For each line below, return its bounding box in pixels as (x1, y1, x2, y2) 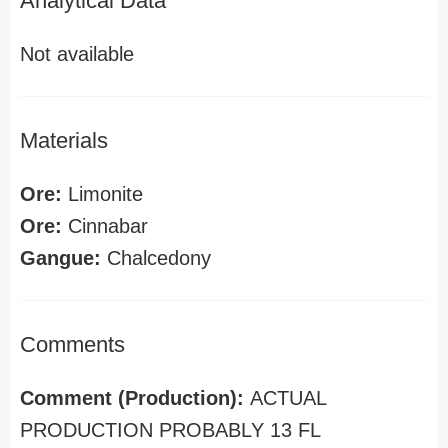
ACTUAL (250, 387, 326, 409)
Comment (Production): (20, 387, 250, 409)
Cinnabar (62, 215, 148, 237)
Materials (20, 128, 108, 153)
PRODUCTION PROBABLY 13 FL (20, 419, 321, 441)
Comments (20, 332, 125, 357)
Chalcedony (101, 247, 211, 269)
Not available (20, 43, 134, 65)
